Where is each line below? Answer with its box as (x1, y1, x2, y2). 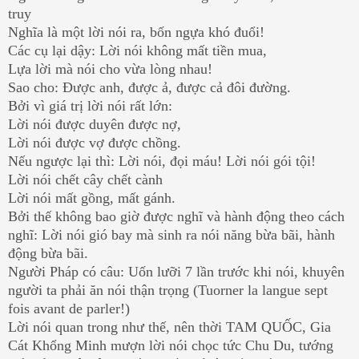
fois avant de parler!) (8, 300, 130, 317)
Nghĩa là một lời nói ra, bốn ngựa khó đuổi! (8, 23, 264, 40)
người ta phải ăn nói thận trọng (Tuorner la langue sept (8, 281, 328, 298)
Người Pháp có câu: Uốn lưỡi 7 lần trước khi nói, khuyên (8, 263, 345, 280)
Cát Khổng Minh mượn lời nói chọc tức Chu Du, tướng (8, 337, 333, 353)
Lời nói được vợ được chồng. (8, 134, 181, 151)
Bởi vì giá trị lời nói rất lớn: (8, 97, 172, 114)
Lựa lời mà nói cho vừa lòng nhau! (8, 60, 212, 77)
